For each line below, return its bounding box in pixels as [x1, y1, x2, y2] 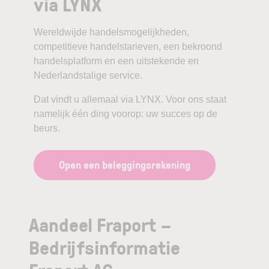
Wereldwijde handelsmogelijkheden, [34, 26, 189, 37]
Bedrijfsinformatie [29, 233, 180, 261]
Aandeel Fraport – [29, 210, 171, 238]
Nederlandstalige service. [34, 70, 142, 80]
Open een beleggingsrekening [59, 157, 190, 172]
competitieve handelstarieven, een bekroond [34, 41, 222, 52]
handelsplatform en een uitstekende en [34, 55, 199, 66]
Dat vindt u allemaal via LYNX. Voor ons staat [34, 94, 226, 104]
